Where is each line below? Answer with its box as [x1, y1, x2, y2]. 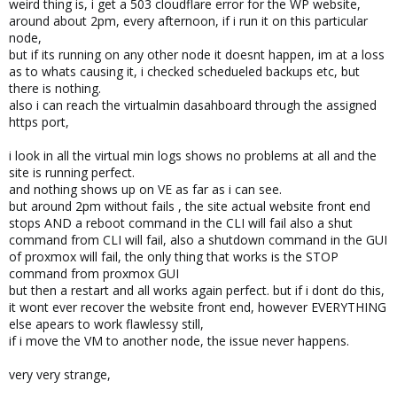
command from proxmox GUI [9, 265, 179, 282]
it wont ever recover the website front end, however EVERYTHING [9, 299, 386, 315]
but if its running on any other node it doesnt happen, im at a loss [9, 46, 385, 63]
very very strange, [9, 366, 111, 383]
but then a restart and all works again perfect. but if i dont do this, [9, 282, 385, 299]
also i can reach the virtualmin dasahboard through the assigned [9, 97, 377, 113]
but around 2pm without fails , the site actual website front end [9, 198, 370, 214]
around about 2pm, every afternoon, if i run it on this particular [9, 12, 368, 29]
